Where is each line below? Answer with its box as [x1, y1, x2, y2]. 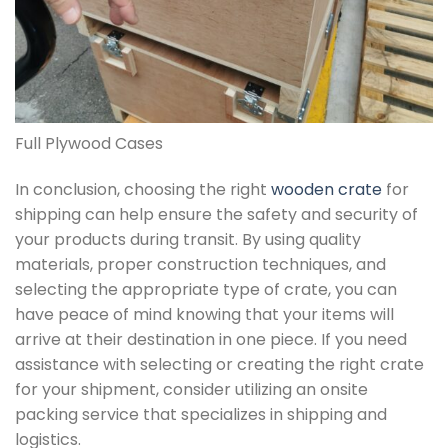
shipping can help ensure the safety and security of [15, 202, 418, 226]
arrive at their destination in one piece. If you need [15, 327, 407, 351]
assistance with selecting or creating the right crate [15, 352, 424, 376]
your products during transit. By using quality [15, 227, 361, 251]
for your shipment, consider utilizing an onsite [15, 377, 368, 401]
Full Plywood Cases [15, 131, 163, 155]
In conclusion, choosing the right [15, 177, 271, 201]
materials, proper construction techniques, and [15, 252, 386, 276]
